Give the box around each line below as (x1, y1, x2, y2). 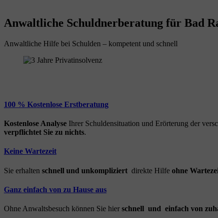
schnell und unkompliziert (42, 166, 127, 175)
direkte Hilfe (127, 166, 172, 175)
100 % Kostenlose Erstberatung (4, 100, 109, 109)
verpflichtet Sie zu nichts (4, 128, 84, 137)
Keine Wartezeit (4, 147, 56, 156)
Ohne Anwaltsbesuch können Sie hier (4, 204, 122, 213)
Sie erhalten (4, 166, 42, 175)
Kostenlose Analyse (4, 119, 67, 128)
